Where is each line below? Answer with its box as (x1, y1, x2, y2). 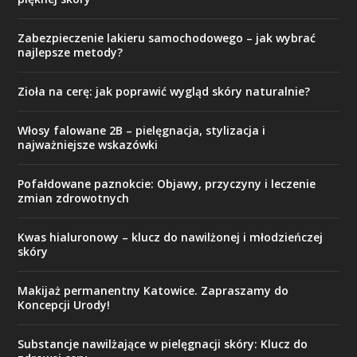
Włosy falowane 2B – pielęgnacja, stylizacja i (18, 123, 266, 138)
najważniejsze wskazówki (18, 137, 159, 152)
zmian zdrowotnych (18, 190, 130, 206)
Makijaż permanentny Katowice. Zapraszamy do (18, 283, 289, 298)
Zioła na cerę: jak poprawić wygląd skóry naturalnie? (18, 84, 311, 99)
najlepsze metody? (18, 45, 124, 60)
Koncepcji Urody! (18, 297, 111, 312)
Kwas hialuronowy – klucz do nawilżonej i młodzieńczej (18, 229, 324, 245)
